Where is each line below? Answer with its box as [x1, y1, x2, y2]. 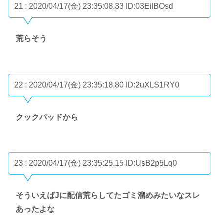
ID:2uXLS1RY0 [126, 80, 179, 89]
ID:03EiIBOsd [126, 2, 173, 11]
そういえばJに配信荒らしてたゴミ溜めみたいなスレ [16, 191, 200, 199]
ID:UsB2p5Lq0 [126, 159, 177, 168]
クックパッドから [16, 112, 78, 121]
